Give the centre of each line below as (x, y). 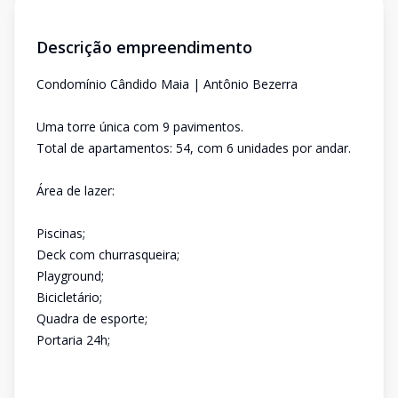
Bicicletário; (69, 297)
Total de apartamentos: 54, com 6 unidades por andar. (194, 148)
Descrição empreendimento (144, 47)
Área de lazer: (76, 191)
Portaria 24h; (73, 340)
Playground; (70, 276)
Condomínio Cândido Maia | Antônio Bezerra (167, 84)
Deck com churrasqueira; (108, 255)
